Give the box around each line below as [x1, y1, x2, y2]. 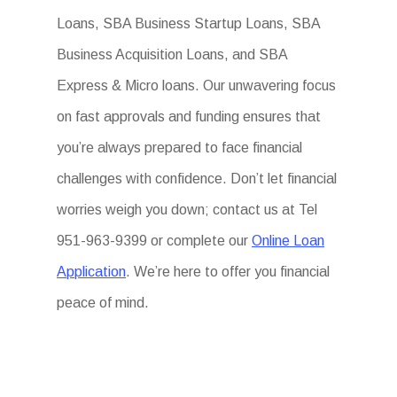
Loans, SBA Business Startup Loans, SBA [57, 16, 321, 32]
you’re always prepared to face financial [57, 140, 303, 156]
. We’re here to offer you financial [126, 264, 331, 280]
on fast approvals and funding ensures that [57, 109, 322, 125]
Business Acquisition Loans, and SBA [57, 47, 288, 63]
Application [57, 264, 127, 280]
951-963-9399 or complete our [57, 233, 253, 249]
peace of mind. [57, 295, 150, 311]
